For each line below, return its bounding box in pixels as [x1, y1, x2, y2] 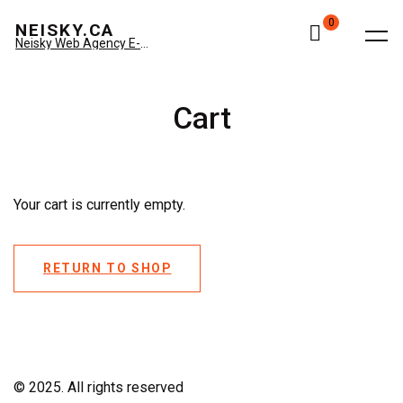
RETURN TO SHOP [43, 260, 172, 275]
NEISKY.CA [15, 19, 115, 40]
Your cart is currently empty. [13, 196, 185, 213]
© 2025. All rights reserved [13, 378, 184, 396]
